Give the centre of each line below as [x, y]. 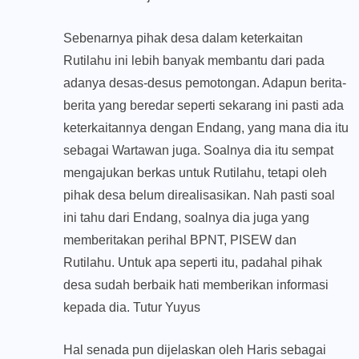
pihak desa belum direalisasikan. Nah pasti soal [199, 196]
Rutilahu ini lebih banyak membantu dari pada [194, 61]
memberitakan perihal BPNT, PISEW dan [180, 240]
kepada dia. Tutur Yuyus [132, 308]
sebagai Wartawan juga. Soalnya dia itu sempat [198, 151]
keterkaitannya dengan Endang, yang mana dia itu [206, 128]
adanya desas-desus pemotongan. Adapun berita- [205, 83]
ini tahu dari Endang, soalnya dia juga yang [186, 218]
